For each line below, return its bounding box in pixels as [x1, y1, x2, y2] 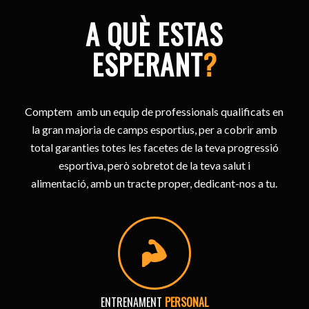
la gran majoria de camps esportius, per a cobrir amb [31, 123, 277, 137]
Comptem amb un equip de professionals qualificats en [25, 105, 284, 119]
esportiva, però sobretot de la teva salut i [58, 159, 250, 172]
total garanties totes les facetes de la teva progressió [30, 141, 279, 154]
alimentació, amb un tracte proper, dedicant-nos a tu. [31, 177, 278, 190]
